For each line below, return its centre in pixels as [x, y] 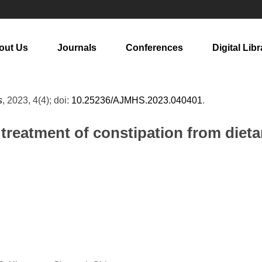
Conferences [154, 48]
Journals [77, 48]
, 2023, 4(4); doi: [37, 100]
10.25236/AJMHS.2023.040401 [137, 100]
